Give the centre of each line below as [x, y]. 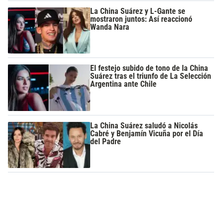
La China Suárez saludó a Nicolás [144, 125]
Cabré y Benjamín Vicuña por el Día [147, 133]
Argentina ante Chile [124, 84]
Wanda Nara [110, 27]
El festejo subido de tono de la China [149, 68]
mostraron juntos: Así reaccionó [141, 19]
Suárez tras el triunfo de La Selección [151, 76]
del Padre [106, 141]
